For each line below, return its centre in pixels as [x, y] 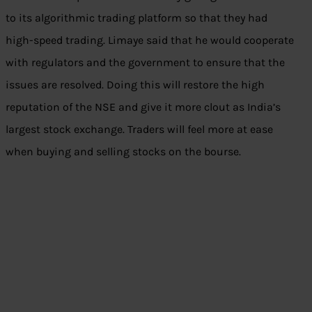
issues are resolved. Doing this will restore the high [135, 85]
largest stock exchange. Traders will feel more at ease [139, 130]
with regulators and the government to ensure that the [145, 63]
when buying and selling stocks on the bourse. [123, 152]
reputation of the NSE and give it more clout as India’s [143, 107]
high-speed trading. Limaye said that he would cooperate [150, 40]
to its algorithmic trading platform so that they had [136, 18]
